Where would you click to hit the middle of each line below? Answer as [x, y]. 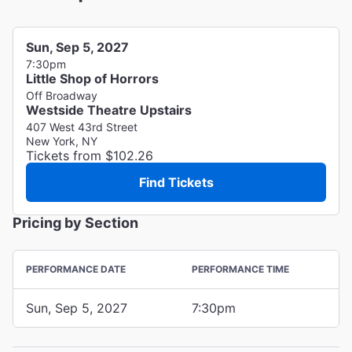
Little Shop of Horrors [92, 78]
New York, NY [62, 141]
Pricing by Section [75, 222]
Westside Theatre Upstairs [109, 110]
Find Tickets [176, 182]
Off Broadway [62, 95]
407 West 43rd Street [82, 126]
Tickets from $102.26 [90, 155]
